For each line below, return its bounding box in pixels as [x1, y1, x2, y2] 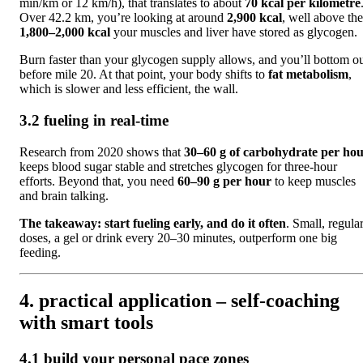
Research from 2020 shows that [19, 144, 184, 159]
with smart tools [19, 312, 153, 334]
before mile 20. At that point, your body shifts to [19, 67, 268, 82]
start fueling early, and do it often [105, 216, 286, 230]
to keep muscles [271, 173, 356, 188]
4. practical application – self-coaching [19, 290, 340, 312]
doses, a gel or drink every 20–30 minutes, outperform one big [19, 230, 337, 245]
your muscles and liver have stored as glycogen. [110, 25, 357, 40]
